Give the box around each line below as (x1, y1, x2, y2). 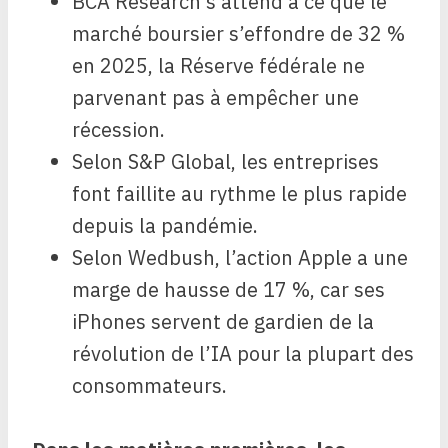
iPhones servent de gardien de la (72, 308, 374, 336)
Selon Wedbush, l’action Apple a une (72, 244, 408, 272)
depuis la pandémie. (72, 212, 258, 240)
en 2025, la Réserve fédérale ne (72, 52, 365, 80)
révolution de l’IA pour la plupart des (72, 340, 414, 368)
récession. (72, 116, 165, 144)
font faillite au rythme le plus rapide (72, 180, 407, 208)
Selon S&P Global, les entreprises (72, 148, 379, 176)
